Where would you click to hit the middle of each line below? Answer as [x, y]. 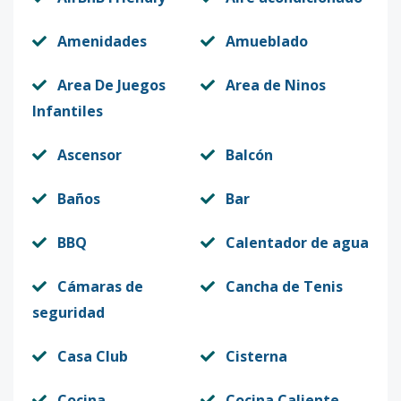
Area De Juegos [111, 85]
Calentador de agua [297, 243]
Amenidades [102, 41]
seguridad [68, 312]
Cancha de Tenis [284, 286]
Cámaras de [100, 286]
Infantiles [68, 111]
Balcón [249, 155]
